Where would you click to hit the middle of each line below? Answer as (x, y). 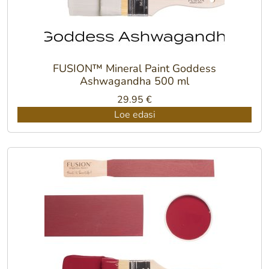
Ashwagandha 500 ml (134, 81)
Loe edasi (134, 114)
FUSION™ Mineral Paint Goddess (134, 68)
